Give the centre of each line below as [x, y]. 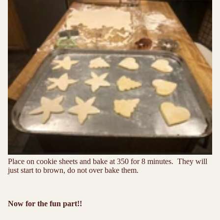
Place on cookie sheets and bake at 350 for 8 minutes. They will [108, 162]
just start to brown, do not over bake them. [73, 170]
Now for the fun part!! [46, 204]
